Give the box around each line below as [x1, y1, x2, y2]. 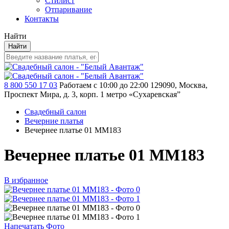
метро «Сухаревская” [106, 90, 180, 99]
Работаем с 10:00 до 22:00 [59, 81, 148, 89]
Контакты [25, 14, 59, 23]
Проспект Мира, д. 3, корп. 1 [4, 90, 104, 99]
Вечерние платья [25, 117, 83, 125]
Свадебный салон [25, 107, 86, 116]
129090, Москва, [150, 81, 208, 89]
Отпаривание [45, 5, 92, 14]
